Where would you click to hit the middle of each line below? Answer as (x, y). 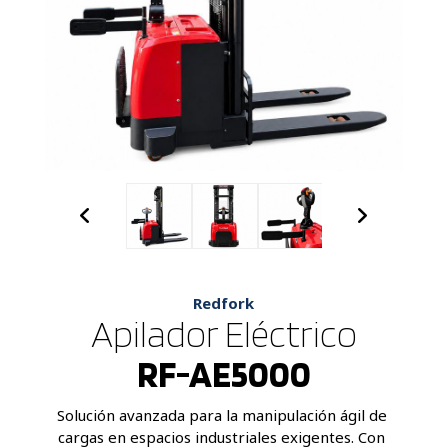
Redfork (224, 302)
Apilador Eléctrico (223, 333)
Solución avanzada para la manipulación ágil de (223, 414)
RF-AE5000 (223, 373)
